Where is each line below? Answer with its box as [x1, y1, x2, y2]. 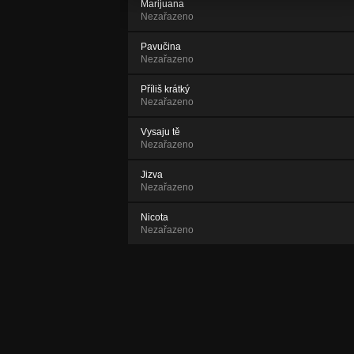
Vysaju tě [141, 126, 180, 138]
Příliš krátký [141, 84, 190, 96]
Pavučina [141, 41, 181, 53]
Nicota [141, 212, 168, 224]
